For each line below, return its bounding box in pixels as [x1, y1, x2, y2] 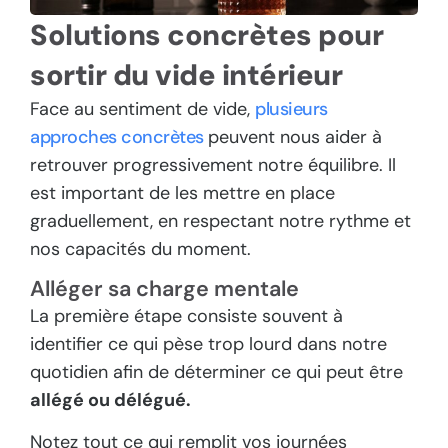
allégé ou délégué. [30, 388, 191, 413]
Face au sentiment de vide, [30, 96, 255, 121]
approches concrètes [30, 124, 208, 149]
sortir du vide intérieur [30, 55, 342, 94]
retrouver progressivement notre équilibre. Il [30, 152, 396, 177]
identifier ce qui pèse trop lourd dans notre [30, 332, 387, 357]
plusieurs [255, 96, 328, 121]
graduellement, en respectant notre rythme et [30, 208, 411, 233]
